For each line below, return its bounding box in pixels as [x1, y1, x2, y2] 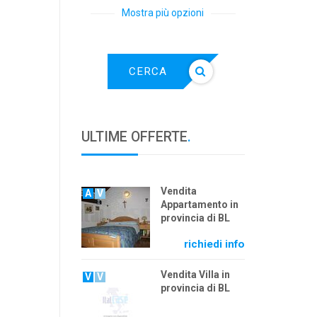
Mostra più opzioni [122, 7, 204, 18]
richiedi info [184, 238, 245, 250]
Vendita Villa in [160, 269, 230, 280]
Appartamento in [160, 199, 238, 210]
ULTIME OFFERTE [81, 129, 188, 145]
